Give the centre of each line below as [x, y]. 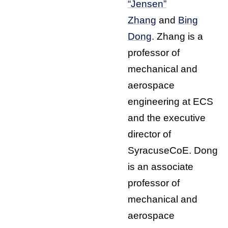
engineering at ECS [170, 101]
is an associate [160, 166]
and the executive [166, 118]
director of [149, 134]
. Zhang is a [177, 36]
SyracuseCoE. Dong [173, 150]
